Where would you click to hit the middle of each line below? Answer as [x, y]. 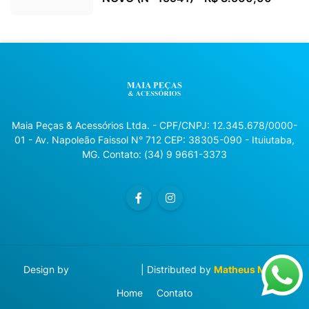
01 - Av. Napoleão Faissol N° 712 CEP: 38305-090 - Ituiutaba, [154, 139]
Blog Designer [104, 269]
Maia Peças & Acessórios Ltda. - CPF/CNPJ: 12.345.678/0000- [154, 125]
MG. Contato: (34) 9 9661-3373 [154, 154]
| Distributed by [176, 269]
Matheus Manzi [250, 269]
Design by [47, 269]
